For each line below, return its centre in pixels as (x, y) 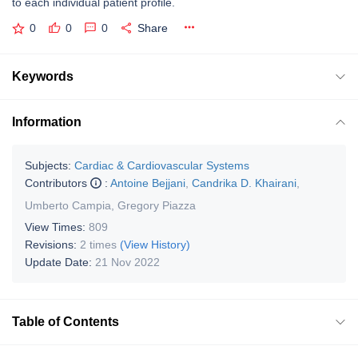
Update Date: (60, 262)
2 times (98, 244)
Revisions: (52, 244)
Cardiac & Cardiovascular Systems (162, 165)
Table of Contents (66, 321)
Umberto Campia (68, 205)
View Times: (57, 227)
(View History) (155, 244)
